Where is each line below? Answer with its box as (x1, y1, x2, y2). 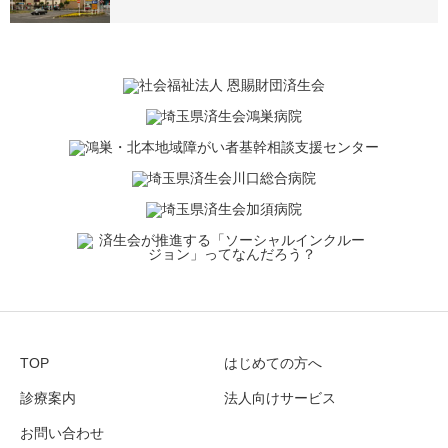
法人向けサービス (224, 389, 336, 406)
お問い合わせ (20, 424, 104, 441)
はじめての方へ (224, 354, 322, 371)
